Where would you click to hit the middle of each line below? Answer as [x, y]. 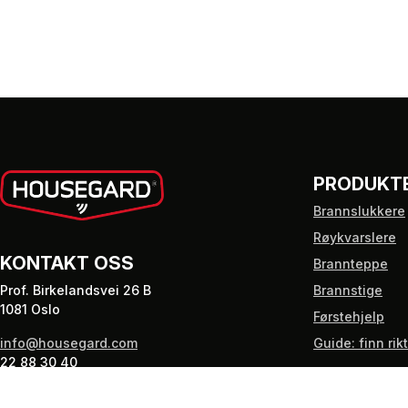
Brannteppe [351, 264]
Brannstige [348, 290]
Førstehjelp [349, 316]
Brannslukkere [359, 211]
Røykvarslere [355, 237]
